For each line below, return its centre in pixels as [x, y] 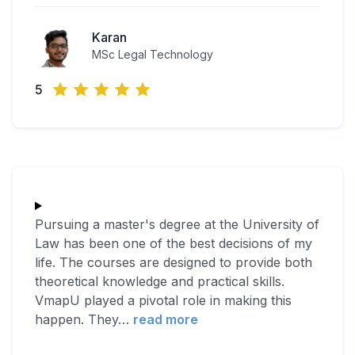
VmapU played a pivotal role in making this [163, 301]
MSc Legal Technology [153, 55]
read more [166, 320]
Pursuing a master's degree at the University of [177, 225]
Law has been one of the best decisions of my [174, 244]
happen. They [76, 320]
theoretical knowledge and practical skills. [160, 282]
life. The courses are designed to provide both [174, 263]
